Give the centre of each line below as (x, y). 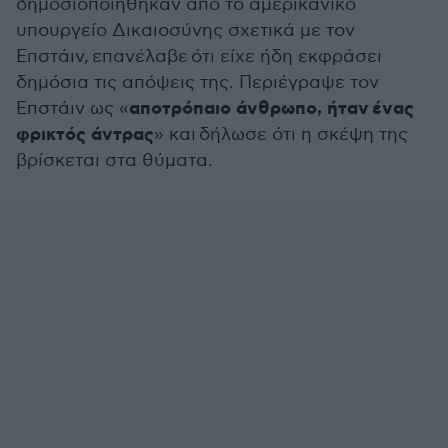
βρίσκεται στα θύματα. (114, 160)
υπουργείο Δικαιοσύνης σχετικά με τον (185, 30)
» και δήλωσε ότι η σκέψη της (281, 134)
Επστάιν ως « (72, 108)
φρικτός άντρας (85, 135)
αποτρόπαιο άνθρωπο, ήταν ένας (271, 109)
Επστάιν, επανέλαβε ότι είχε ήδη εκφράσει (199, 56)
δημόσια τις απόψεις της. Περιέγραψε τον (197, 82)
